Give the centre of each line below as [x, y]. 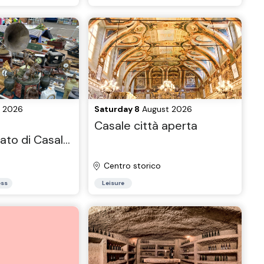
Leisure [113, 183]
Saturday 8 [117, 109]
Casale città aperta [146, 126]
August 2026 [166, 109]
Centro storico [133, 166]
